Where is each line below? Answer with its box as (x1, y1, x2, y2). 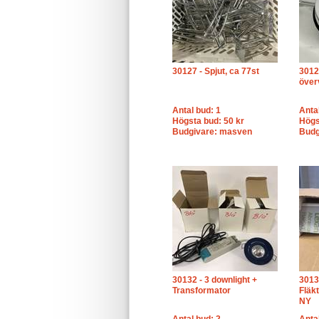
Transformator (172, 286, 231, 296)
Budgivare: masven (172, 127, 252, 137)
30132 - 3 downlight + (172, 275, 257, 285)
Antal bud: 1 (172, 105, 221, 115)
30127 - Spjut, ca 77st (172, 66, 259, 76)
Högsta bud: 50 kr (172, 116, 244, 126)
